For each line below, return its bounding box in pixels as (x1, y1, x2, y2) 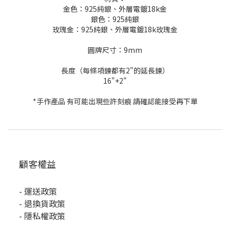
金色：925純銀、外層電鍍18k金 (63, 3, 167, 14)
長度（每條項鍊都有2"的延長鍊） (61, 65, 169, 75)
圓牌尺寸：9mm (88, 44, 142, 55)
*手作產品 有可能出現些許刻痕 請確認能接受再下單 (32, 95, 198, 106)
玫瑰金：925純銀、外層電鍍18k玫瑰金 (52, 24, 178, 34)
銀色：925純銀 (91, 13, 139, 24)
